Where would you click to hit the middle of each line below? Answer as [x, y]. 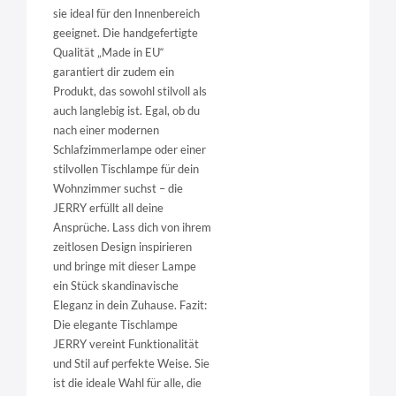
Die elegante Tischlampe [115, 324]
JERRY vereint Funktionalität [126, 343]
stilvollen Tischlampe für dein [126, 168]
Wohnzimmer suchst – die [118, 188]
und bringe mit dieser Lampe [125, 266]
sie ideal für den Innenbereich [126, 13]
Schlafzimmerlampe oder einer [129, 149]
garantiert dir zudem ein [114, 71]
